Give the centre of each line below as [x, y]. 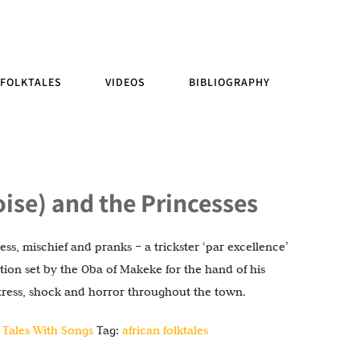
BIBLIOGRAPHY [229, 82]
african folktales [166, 330]
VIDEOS [125, 82]
